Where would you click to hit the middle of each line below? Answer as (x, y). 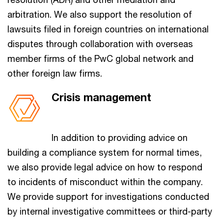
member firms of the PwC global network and (100, 58)
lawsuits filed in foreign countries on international (108, 29)
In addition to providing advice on (120, 137)
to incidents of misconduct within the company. (105, 182)
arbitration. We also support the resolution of (100, 14)
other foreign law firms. (55, 73)
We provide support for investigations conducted (108, 196)
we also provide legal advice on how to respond (105, 167)
